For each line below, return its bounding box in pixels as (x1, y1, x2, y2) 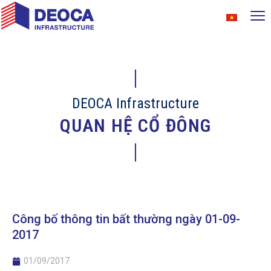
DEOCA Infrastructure (72, 94, 199, 112)
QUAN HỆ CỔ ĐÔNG (59, 114, 212, 136)
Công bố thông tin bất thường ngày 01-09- (12, 212, 240, 227)
